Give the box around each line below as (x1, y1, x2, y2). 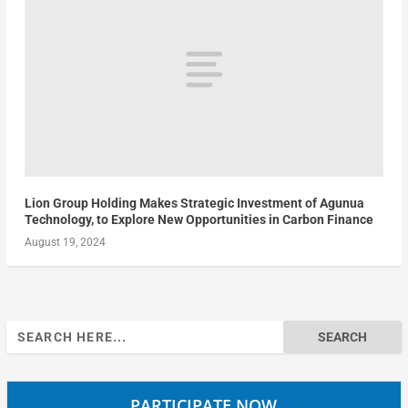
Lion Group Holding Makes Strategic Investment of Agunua (24, 196, 364, 211)
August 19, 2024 (24, 236, 106, 250)
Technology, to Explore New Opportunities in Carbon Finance (24, 212, 373, 228)
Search (5, 322, 45, 338)
